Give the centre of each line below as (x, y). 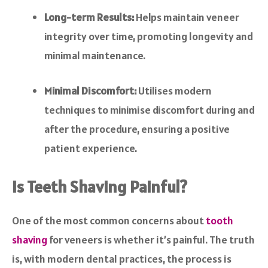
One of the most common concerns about (109, 221)
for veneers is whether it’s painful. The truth (151, 240)
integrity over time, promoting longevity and (149, 36)
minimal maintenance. (95, 56)
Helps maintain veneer (187, 17)
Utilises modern (174, 91)
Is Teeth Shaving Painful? (100, 187)
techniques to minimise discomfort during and (150, 110)
